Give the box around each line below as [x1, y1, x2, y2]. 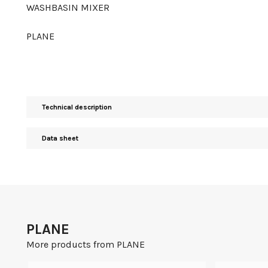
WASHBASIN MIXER [26, 2, 109, 14]
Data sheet [42, 134, 78, 143]
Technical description [42, 103, 112, 112]
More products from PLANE [26, 239, 145, 251]
